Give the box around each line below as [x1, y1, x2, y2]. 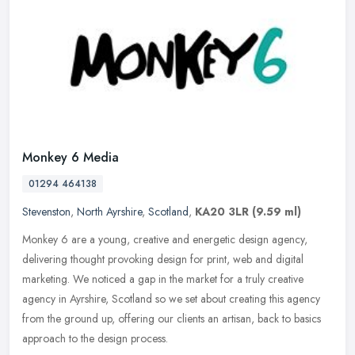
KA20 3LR [195, 204, 249, 220]
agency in [22, 291, 67, 307]
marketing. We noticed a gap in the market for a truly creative [22, 271, 303, 288]
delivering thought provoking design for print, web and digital [22, 251, 303, 268]
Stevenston [22, 204, 71, 220]
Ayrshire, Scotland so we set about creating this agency [70, 291, 320, 307]
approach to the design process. [22, 330, 168, 347]
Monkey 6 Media [22, 148, 119, 167]
